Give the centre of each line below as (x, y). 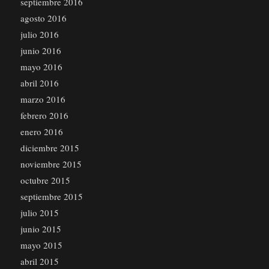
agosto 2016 (43, 18)
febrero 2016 (44, 116)
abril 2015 (39, 261)
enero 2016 (41, 132)
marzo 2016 (43, 99)
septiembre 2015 (51, 197)
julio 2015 (39, 213)
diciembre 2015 (50, 148)
